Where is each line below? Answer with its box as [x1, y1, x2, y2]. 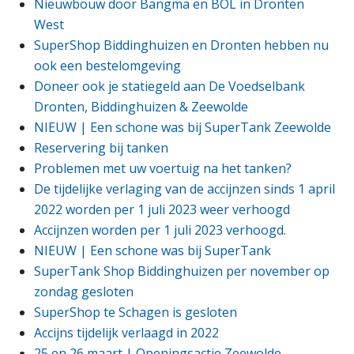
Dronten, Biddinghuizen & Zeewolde [34, 97, 249, 115]
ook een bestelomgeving [34, 56, 182, 74]
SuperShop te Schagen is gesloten [34, 303, 238, 321]
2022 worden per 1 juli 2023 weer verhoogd [34, 200, 291, 218]
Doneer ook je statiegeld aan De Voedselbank [34, 77, 306, 95]
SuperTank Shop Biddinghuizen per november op [34, 262, 330, 280]
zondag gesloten [34, 282, 134, 300]
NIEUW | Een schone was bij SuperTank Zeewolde [34, 118, 332, 136]
